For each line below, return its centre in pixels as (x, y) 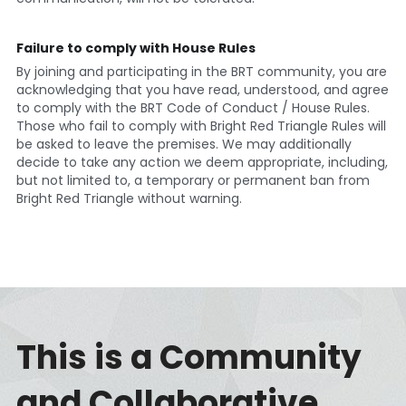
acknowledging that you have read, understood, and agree (202, 89)
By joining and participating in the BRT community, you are (201, 71)
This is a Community (188, 357)
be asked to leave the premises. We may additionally (184, 144)
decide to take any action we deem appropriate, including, (202, 162)
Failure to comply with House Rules (135, 48)
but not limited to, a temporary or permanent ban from (193, 180)
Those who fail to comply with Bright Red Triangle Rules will (201, 126)
